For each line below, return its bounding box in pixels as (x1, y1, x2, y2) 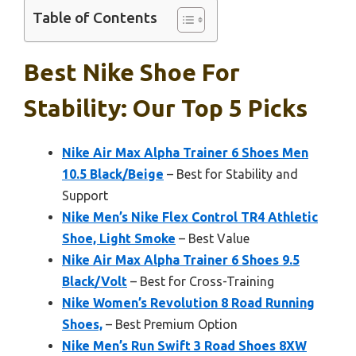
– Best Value (176, 230, 250, 246)
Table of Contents (33, 9, 157, 27)
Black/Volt (62, 273, 127, 288)
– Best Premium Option (103, 316, 238, 331)
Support (62, 188, 108, 203)
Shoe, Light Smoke (62, 230, 176, 246)
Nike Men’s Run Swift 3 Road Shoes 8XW (62, 338, 307, 353)
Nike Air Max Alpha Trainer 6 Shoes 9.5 (62, 252, 300, 267)
